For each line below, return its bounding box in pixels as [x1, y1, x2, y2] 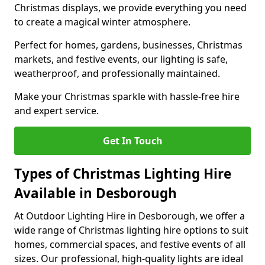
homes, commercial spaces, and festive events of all [14, 238, 245, 251]
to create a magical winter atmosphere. [14, 15, 190, 28]
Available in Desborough [14, 184, 177, 202]
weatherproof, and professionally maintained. [14, 67, 220, 80]
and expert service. [14, 104, 99, 117]
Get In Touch [102, 134, 163, 147]
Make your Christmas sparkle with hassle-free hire [14, 90, 240, 103]
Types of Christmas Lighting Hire [14, 164, 231, 183]
